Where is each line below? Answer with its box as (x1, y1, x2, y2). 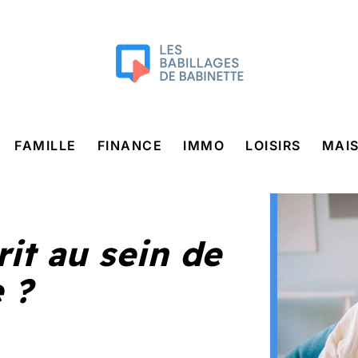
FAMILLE (14, 137, 77, 153)
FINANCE (97, 137, 162, 153)
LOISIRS (245, 137, 301, 153)
